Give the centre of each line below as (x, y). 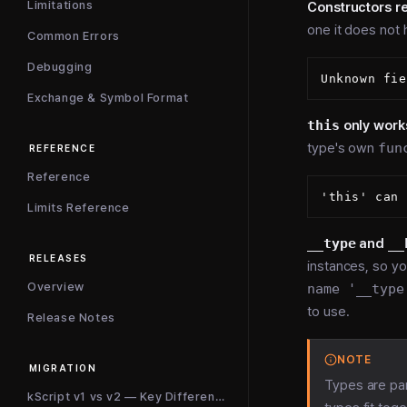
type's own (343, 148)
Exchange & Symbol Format (108, 98)
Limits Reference (79, 208)
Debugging (60, 67)
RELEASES (59, 258)
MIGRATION (63, 368)
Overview (56, 287)
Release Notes (71, 318)
